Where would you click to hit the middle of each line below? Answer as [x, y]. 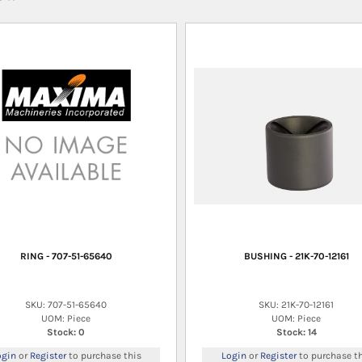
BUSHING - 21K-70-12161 [296, 256]
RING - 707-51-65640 [66, 256]
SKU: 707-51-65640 [66, 304]
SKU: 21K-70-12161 [296, 304]
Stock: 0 [66, 332]
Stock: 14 [296, 332]
